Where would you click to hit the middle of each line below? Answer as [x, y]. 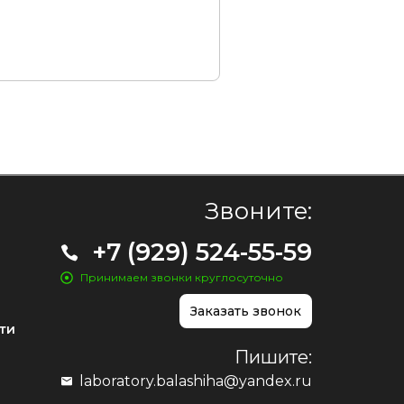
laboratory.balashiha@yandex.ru [195, 381]
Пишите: [273, 358]
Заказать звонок [245, 311]
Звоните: [258, 211]
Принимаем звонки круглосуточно [182, 278]
